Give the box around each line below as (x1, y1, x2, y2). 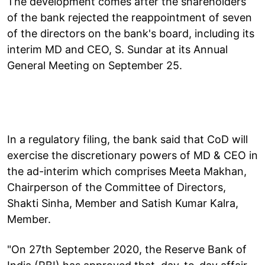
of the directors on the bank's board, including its (7, 27, 254, 40)
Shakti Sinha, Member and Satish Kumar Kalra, (7, 196, 238, 209)
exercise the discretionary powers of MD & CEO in (7, 148, 258, 161)
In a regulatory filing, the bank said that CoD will (7, 132, 248, 146)
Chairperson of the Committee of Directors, (7, 180, 226, 193)
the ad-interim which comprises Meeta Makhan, (7, 164, 247, 177)
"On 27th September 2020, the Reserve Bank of (7, 243, 247, 256)
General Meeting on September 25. (7, 59, 182, 72)
